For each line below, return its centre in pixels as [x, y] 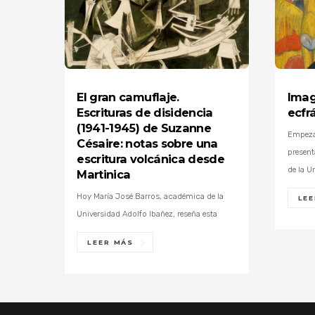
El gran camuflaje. [128, 97]
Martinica [104, 174]
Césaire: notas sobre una [147, 143]
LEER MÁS [111, 242]
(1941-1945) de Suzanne [144, 128]
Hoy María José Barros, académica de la [150, 196]
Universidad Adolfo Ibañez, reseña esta [147, 213]
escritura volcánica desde [151, 159]
